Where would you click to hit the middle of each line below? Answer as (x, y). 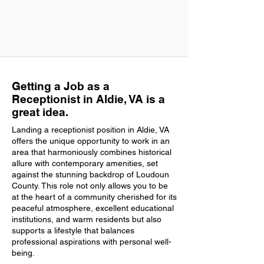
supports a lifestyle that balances (73, 230)
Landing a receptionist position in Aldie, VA (90, 130)
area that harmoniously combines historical (92, 152)
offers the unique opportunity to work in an (91, 141)
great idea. (40, 112)
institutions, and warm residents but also (87, 219)
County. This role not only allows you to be (90, 186)
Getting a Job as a (61, 86)
